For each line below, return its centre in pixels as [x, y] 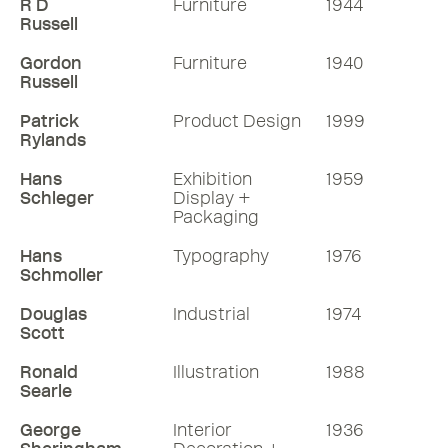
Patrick [49, 121]
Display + [212, 198]
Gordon [51, 63]
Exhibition [212, 179]
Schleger [57, 198]
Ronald [49, 372]
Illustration [216, 372]
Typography [221, 256]
